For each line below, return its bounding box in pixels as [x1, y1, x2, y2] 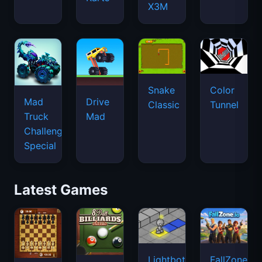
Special [24, 140, 56, 151]
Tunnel [210, 99, 239, 111]
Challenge [24, 125, 68, 137]
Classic [148, 99, 180, 111]
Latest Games [14, 181, 108, 198]
